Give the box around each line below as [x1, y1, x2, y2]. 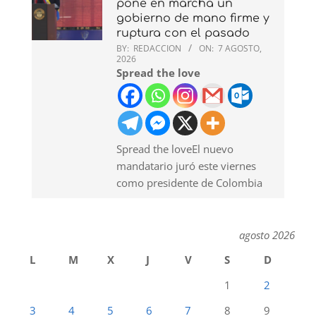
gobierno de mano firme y [116, 11, 269, 25]
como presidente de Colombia [116, 175, 262, 190]
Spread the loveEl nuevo [116, 141, 233, 156]
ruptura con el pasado [116, 26, 250, 39]
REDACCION [133, 42, 181, 54]
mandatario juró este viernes [116, 158, 256, 173]
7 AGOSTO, [218, 42, 262, 54]
